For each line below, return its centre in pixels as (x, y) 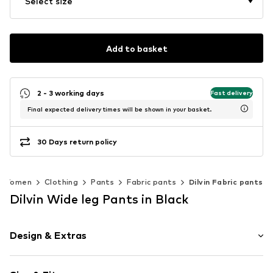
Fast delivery (232, 92)
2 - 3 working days (71, 93)
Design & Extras (48, 236)
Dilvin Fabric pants (226, 182)
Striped (38, 263)
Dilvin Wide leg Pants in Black (99, 200)
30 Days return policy (77, 141)
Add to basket (136, 48)
